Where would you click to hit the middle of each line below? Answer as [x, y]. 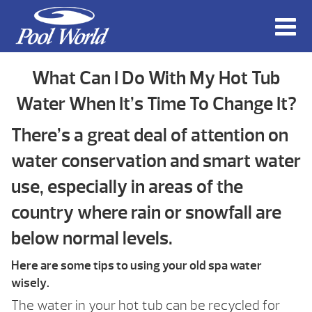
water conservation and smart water [156, 161]
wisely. [30, 283]
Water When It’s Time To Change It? [156, 104]
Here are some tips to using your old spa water [136, 266]
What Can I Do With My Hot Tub [156, 78]
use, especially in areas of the [127, 187]
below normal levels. [92, 239]
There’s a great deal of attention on [150, 135]
